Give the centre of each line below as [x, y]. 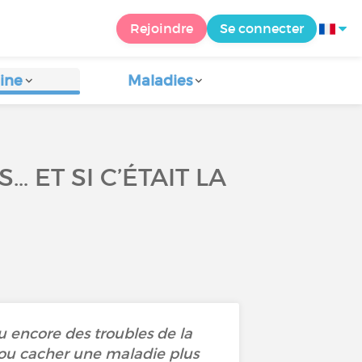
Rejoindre [162, 28]
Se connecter [262, 28]
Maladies [160, 81]
